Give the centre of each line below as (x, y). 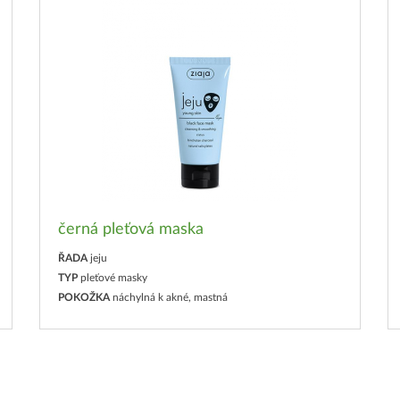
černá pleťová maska (131, 230)
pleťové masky (114, 278)
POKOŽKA (84, 298)
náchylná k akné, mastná (170, 298)
